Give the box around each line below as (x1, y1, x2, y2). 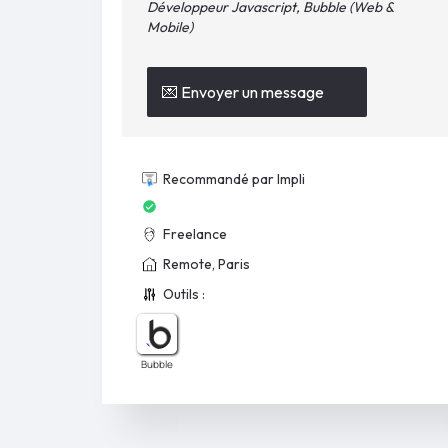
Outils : (163, 285, 205, 303)
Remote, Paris (163, 255, 250, 273)
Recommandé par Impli (163, 170, 305, 188)
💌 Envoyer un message (162, 82, 324, 102)
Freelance (163, 225, 227, 243)
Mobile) (147, 18, 193, 36)
